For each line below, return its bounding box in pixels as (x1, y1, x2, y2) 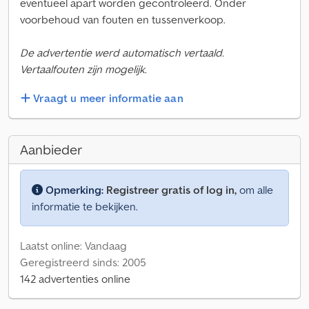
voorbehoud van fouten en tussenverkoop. (20, 12, 226, 26)
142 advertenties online (20, 272, 130, 286)
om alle (237, 183, 273, 197)
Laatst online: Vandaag (20, 239, 127, 253)
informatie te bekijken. (32, 199, 138, 214)
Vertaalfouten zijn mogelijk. (20, 62, 147, 76)
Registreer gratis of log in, (106, 183, 237, 197)
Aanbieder (20, 141, 82, 159)
